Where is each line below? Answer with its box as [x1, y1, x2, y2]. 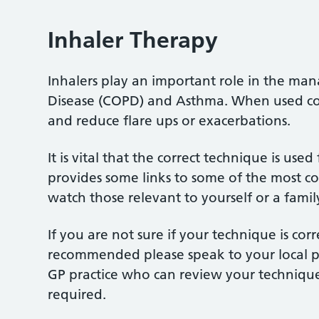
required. [48, 286, 107, 303]
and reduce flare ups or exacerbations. [48, 113, 291, 129]
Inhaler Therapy [48, 26, 219, 53]
